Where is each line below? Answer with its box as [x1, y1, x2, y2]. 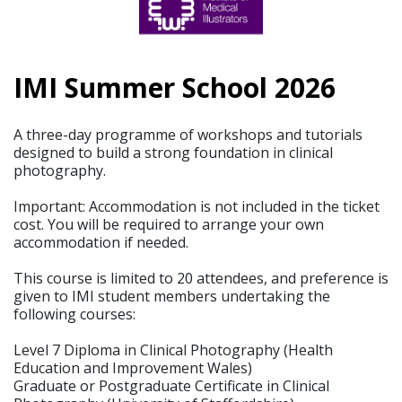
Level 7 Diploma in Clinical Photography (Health [13, 340, 333, 361]
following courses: [13, 304, 135, 325]
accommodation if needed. [13, 232, 188, 253]
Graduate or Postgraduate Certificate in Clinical [13, 376, 329, 397]
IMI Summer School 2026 [13, 69, 336, 107]
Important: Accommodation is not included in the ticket [13, 197, 380, 217]
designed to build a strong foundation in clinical [13, 143, 333, 163]
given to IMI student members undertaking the [13, 286, 330, 307]
